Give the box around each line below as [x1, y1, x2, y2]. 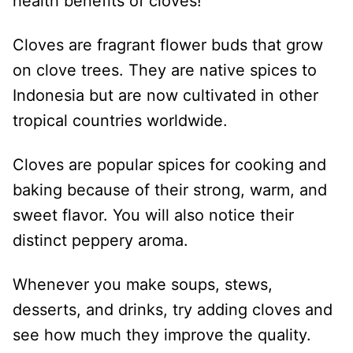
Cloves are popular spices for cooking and [13, 155, 326, 174]
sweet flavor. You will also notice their [13, 206, 294, 225]
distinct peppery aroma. [13, 231, 188, 250]
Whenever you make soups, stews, [13, 275, 273, 294]
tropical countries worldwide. [13, 111, 232, 130]
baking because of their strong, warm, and [13, 180, 327, 199]
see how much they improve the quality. [13, 325, 311, 344]
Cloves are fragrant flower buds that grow [13, 35, 323, 54]
